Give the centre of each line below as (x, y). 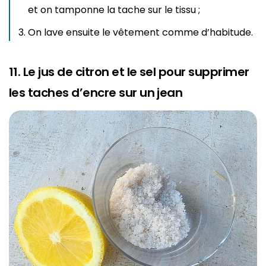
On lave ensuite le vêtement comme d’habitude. (140, 33)
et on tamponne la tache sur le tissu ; (114, 10)
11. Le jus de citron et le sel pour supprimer (129, 72)
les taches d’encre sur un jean (96, 93)
